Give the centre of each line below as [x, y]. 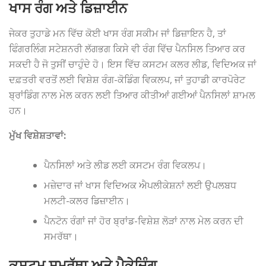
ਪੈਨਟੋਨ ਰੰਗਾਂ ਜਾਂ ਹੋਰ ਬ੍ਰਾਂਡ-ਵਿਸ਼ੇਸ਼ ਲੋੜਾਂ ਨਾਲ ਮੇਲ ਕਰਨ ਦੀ [144, 221]
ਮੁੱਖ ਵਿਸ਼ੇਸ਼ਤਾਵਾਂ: [37, 136]
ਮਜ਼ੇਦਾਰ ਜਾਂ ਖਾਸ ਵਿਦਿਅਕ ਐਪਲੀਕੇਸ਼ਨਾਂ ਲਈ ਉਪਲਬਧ [140, 186]
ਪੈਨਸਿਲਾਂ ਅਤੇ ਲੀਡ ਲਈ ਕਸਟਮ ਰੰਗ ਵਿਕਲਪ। [126, 165]
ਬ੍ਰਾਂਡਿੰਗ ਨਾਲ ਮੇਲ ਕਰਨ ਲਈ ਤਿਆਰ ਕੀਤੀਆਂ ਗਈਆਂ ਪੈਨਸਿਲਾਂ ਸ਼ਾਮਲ [132, 95]
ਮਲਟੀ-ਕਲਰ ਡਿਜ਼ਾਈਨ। [87, 201]
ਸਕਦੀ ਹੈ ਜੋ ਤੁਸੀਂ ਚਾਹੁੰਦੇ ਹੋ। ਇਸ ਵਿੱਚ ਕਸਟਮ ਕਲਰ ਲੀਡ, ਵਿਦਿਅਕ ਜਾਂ [133, 64]
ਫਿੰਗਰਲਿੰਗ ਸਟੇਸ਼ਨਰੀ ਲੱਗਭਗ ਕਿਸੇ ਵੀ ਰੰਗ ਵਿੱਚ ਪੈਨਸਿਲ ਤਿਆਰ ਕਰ [127, 48]
